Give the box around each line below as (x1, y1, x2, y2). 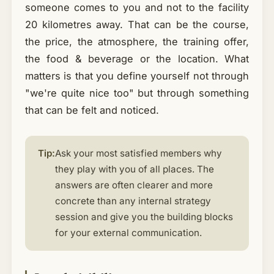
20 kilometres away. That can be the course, (24, 18, 250, 31)
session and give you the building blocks (54, 211, 233, 223)
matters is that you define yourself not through (24, 69, 250, 82)
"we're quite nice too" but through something (24, 86, 250, 99)
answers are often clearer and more (54, 179, 213, 191)
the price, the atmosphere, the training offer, (24, 35, 250, 48)
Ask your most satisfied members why (54, 147, 222, 160)
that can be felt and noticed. (24, 103, 159, 116)
